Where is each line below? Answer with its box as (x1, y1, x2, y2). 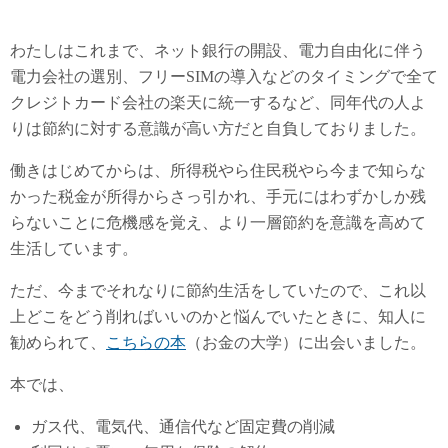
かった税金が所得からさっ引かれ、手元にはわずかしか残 (10, 188, 426, 206)
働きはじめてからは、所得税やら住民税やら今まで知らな (10, 162, 426, 180)
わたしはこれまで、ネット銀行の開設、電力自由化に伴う (10, 42, 426, 60)
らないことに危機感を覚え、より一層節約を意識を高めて (10, 214, 426, 232)
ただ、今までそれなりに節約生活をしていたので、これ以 (10, 282, 426, 300)
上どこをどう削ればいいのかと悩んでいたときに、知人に (10, 308, 426, 326)
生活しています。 (10, 240, 138, 258)
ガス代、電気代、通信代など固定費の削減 (30, 418, 335, 436)
